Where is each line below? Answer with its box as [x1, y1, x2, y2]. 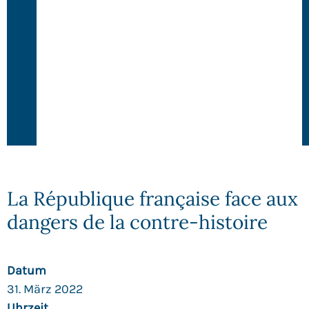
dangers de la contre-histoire [7, 210, 268, 235]
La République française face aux [7, 186, 298, 212]
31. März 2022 [7, 281, 83, 297]
